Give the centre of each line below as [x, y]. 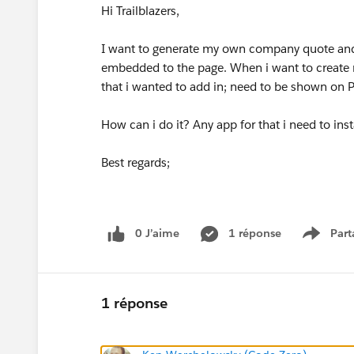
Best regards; [136, 162]
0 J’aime [157, 233]
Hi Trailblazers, [140, 11]
